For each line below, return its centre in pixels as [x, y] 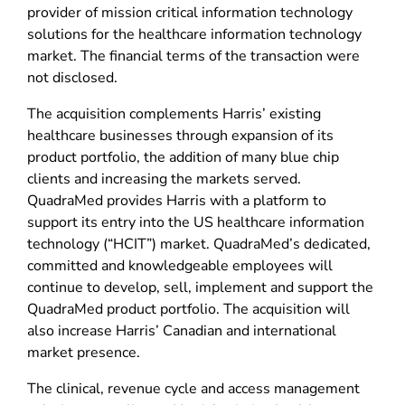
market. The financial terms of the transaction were [193, 56]
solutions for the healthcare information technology [194, 34]
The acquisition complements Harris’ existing [174, 113]
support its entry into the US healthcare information [196, 222]
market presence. [84, 352]
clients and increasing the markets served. [164, 179]
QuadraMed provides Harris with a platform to [177, 200]
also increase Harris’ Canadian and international [182, 330]
